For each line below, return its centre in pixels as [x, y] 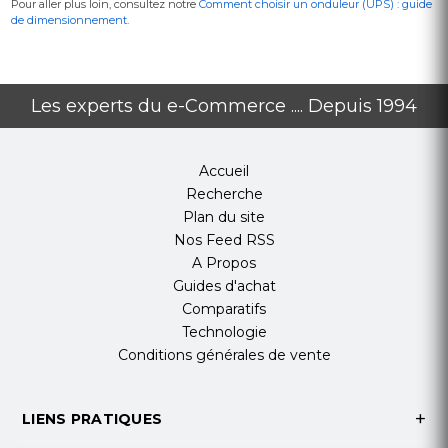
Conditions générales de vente [224, 354]
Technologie [224, 331]
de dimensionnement [69, 19]
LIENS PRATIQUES [92, 418]
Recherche [224, 193]
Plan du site [224, 216]
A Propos [224, 262]
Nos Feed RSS [224, 239]
